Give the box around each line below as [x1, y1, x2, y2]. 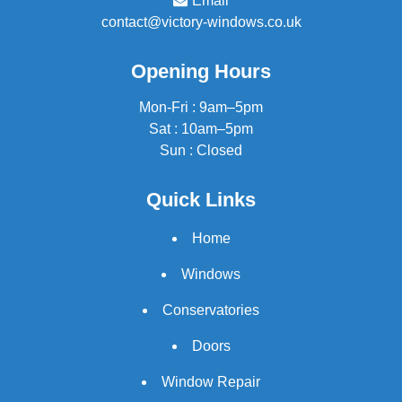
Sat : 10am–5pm [149, 120, 253, 136]
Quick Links [146, 188, 256, 211]
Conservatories [162, 301, 259, 318]
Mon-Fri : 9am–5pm [139, 99, 263, 115]
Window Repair [162, 373, 260, 389]
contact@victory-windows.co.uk [100, 13, 301, 30]
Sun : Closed [160, 142, 242, 158]
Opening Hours [131, 59, 271, 83]
